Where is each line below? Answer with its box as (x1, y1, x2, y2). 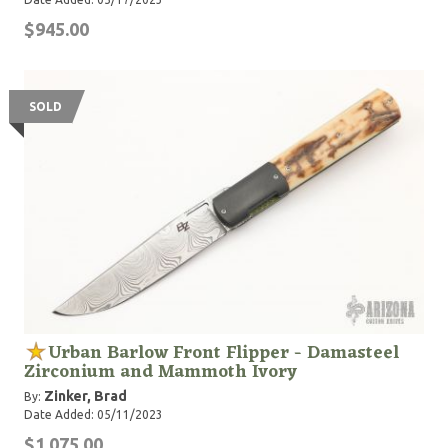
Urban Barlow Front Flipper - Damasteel (48, 337, 399, 369)
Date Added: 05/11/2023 (24, 408, 163, 421)
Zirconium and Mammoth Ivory (24, 356, 297, 388)
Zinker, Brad (44, 388, 127, 404)
